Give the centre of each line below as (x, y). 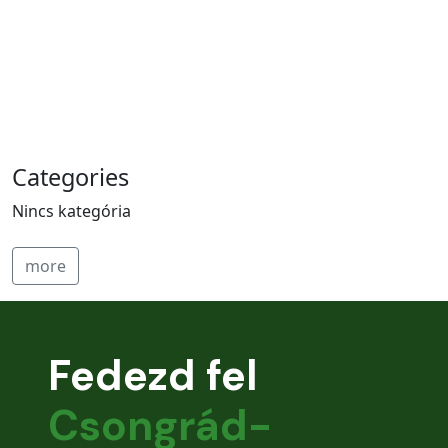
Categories (70, 176)
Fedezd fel (153, 375)
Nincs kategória (71, 210)
